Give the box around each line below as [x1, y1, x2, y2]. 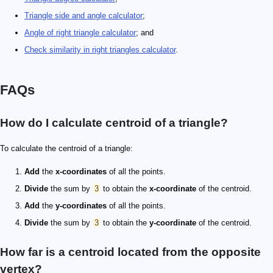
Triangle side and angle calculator [24, 10, 143, 20]
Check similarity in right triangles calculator [24, 44, 175, 54]
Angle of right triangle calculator [24, 27, 136, 37]
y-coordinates [55, 200, 107, 210]
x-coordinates [55, 166, 107, 176]
